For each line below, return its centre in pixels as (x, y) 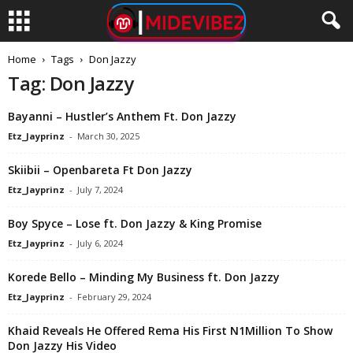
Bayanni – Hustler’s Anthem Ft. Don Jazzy (122, 116)
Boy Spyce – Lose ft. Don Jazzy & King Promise (135, 223)
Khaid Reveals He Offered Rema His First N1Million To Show (170, 331)
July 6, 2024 (100, 243)
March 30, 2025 (108, 136)
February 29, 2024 (114, 297)
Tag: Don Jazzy (71, 83)
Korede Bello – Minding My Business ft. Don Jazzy (144, 277)
